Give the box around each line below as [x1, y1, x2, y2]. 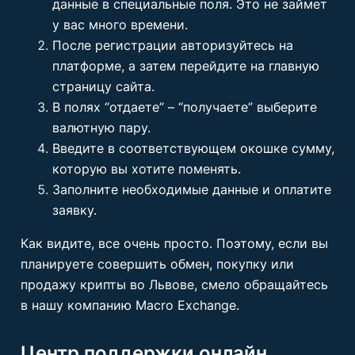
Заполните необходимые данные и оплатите [52, 181, 331, 197]
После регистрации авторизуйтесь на [52, 37, 293, 53]
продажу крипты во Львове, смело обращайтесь [21, 277, 328, 292]
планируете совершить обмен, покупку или [21, 256, 294, 272]
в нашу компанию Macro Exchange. [21, 297, 239, 313]
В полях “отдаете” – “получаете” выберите [52, 99, 317, 115]
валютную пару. [52, 120, 151, 136]
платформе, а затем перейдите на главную [52, 58, 319, 74]
